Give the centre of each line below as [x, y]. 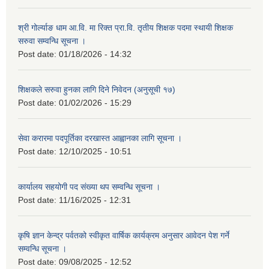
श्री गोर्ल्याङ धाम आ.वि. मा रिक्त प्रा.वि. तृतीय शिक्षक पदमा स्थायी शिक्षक [125, 27]
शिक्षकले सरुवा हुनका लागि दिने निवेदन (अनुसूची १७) [97, 89]
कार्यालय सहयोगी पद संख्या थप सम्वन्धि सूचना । [89, 186]
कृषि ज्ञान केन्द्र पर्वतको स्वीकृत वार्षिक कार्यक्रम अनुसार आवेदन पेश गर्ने [124, 235]
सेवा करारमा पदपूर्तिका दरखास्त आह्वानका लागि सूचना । [100, 138]
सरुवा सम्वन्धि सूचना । [52, 41]
